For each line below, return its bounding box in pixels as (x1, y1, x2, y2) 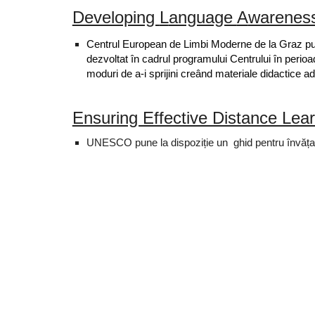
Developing (72, 8, 160, 27)
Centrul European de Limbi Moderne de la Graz (86, 38, 305, 50)
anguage (168, 8, 237, 27)
